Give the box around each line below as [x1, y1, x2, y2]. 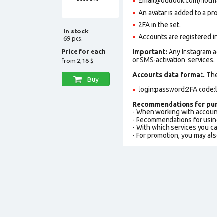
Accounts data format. [132, 70, 205, 78]
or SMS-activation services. [132, 55, 215, 63]
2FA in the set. [139, 20, 181, 29]
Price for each [62, 47, 106, 55]
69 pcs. [63, 34, 83, 42]
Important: [132, 47, 169, 56]
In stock [63, 27, 89, 34]
